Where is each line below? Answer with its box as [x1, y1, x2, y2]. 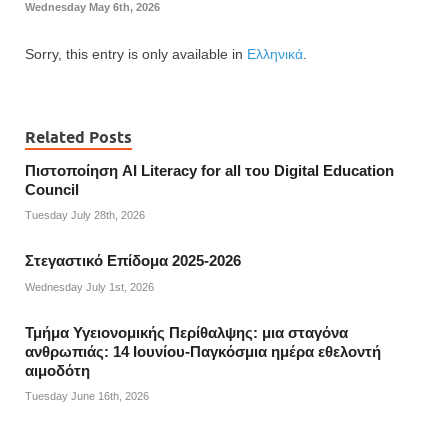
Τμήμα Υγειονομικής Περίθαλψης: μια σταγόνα [25, 324, 348, 341]
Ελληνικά [247, 45, 303, 62]
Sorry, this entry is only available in [25, 45, 247, 62]
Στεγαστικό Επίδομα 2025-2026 [25, 253, 241, 270]
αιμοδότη [25, 362, 90, 379]
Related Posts [25, 127, 132, 147]
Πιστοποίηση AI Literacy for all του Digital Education [25, 162, 394, 179]
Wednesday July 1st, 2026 [25, 280, 154, 293]
